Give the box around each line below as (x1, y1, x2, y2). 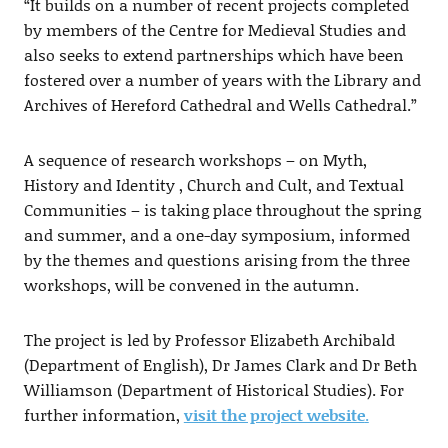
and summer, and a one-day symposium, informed (23, 223, 410, 247)
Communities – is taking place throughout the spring (23, 198, 421, 222)
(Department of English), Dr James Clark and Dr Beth (23, 353, 417, 377)
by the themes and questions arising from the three (23, 248, 410, 272)
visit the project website (183, 403, 365, 427)
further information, (23, 403, 184, 427)
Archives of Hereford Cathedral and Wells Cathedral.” (23, 93, 417, 117)
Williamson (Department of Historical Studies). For (23, 378, 404, 402)
